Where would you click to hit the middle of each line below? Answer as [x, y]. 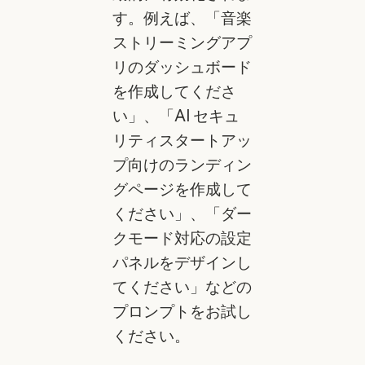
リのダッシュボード [182, 66]
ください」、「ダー [182, 213]
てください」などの [182, 286]
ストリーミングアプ [182, 42]
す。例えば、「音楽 [182, 18]
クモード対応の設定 [182, 237]
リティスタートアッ [182, 140]
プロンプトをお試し [182, 311]
